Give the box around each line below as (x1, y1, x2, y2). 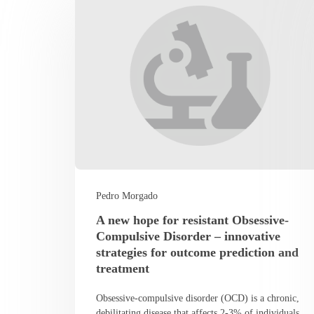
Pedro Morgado (96, 190, 158, 201)
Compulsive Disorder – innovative (96, 228, 281, 243)
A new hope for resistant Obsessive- (96, 212, 289, 227)
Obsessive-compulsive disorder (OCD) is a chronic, (96, 292, 300, 303)
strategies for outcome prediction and (96, 245, 299, 259)
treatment (96, 261, 153, 275)
